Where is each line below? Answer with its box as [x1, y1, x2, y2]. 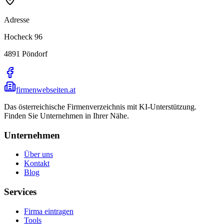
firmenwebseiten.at [16, 85, 75, 94]
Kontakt [24, 159, 49, 168]
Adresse [4, 15, 29, 24]
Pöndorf [22, 49, 47, 58]
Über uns [24, 150, 53, 159]
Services [4, 186, 36, 197]
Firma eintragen [24, 206, 73, 215]
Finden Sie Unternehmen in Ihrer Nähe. [4, 111, 129, 120]
